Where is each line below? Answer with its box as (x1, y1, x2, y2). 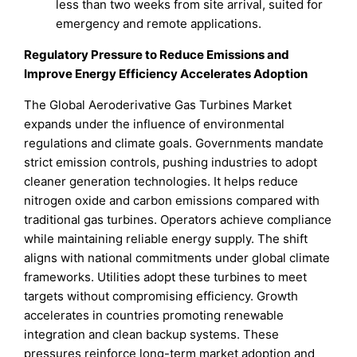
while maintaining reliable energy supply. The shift (24, 230, 308, 246)
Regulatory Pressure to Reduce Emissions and (24, 46, 290, 62)
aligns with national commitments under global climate (24, 249, 331, 265)
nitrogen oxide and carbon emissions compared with (24, 192, 320, 208)
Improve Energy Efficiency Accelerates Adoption (24, 65, 308, 81)
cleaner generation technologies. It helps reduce (24, 173, 299, 189)
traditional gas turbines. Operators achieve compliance (24, 211, 332, 227)
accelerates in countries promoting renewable (24, 307, 284, 323)
